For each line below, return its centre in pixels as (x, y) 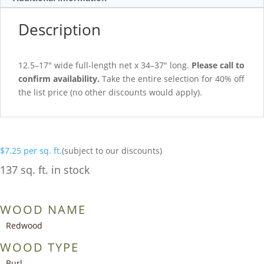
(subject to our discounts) (112, 151)
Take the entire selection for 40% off (172, 79)
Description (60, 30)
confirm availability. (59, 79)
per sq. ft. (43, 151)
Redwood (24, 226)
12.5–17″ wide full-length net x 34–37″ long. (105, 65)
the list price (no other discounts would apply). (110, 93)
